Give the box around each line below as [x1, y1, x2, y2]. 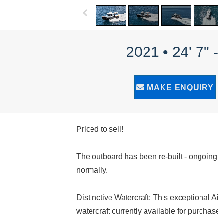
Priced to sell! [76, 125, 123, 133]
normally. [76, 165, 108, 174]
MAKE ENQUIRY [144, 83, 214, 91]
